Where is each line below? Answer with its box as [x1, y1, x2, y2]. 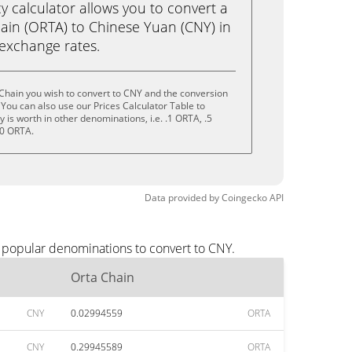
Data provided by [145, 191, 219, 204]
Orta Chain [71, 269, 134, 286]
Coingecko [222, 191, 267, 204]
